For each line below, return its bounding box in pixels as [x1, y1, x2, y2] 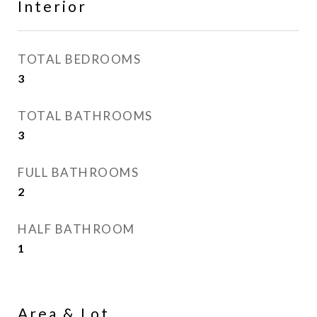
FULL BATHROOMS [18, 165, 139, 180]
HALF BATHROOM [18, 221, 135, 236]
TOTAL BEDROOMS [18, 52, 141, 67]
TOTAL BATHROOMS [18, 108, 153, 123]
